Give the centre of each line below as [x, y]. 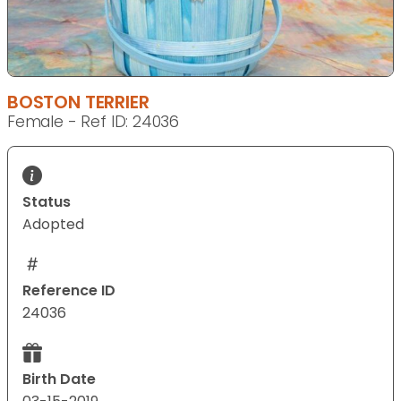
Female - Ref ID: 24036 [94, 122]
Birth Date [59, 380]
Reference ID [69, 291]
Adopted [53, 225]
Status [47, 202]
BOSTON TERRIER [78, 102]
